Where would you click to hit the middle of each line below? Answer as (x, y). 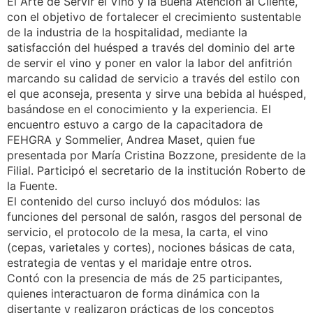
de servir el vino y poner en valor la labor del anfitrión (150, 63)
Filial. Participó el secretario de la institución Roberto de (156, 170)
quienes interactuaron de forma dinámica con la (133, 293)
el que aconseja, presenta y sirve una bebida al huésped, (156, 93)
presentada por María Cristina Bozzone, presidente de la (156, 155)
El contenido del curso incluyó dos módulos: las (133, 201)
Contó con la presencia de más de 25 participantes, (145, 278)
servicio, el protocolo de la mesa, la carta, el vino (138, 232)
